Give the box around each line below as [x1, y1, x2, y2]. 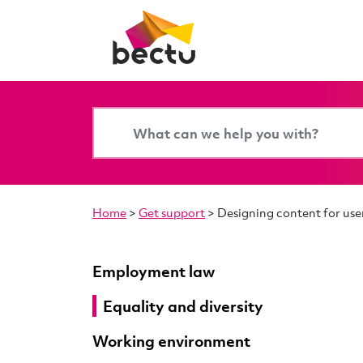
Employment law [92, 261, 215, 281]
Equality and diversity [103, 296, 263, 316]
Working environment [92, 331, 250, 351]
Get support [139, 204, 205, 220]
